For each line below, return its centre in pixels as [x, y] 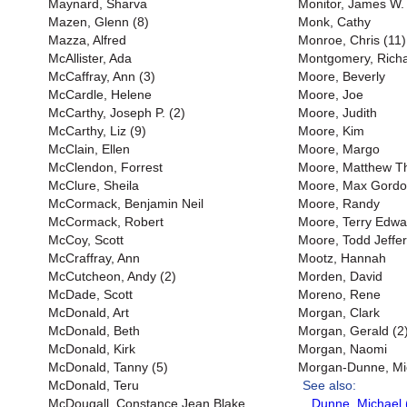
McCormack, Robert [106, 222]
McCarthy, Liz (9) [97, 131]
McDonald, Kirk [92, 349]
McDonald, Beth [94, 331]
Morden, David [340, 276]
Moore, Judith [338, 113]
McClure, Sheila [94, 185]
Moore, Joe [331, 94]
